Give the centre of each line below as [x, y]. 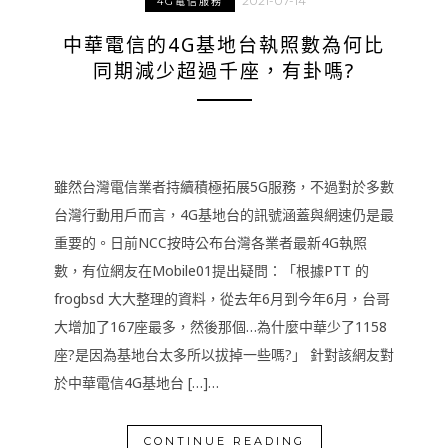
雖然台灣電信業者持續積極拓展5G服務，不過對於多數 [224, 186]
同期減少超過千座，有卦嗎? [224, 71]
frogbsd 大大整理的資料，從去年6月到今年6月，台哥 [222, 298]
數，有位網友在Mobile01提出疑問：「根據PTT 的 [211, 270]
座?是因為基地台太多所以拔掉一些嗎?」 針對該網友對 [224, 354]
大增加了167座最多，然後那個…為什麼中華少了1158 [220, 326]
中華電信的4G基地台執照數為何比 [224, 45]
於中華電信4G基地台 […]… [136, 382]
